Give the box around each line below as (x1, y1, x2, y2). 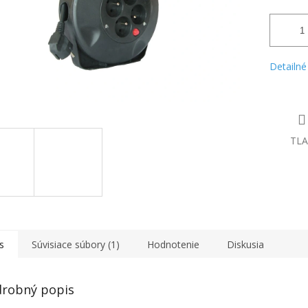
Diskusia (227, 237, 264, 251)
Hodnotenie (147, 237, 199, 251)
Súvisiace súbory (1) (32, 237, 120, 251)
